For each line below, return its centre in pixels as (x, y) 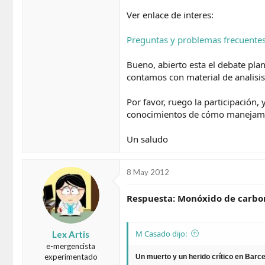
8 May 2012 (148, 172)
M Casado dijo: (161, 233)
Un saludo (147, 139)
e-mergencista (71, 246)
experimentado (71, 256)
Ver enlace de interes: (170, 15)
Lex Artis (71, 234)
